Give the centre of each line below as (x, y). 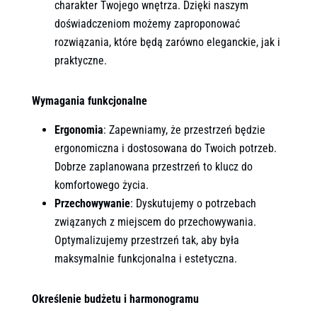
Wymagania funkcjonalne (89, 100)
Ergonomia (79, 129)
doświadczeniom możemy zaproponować (147, 23)
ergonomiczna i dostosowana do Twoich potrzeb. (165, 148)
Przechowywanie (92, 203)
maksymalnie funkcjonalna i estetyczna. (145, 258)
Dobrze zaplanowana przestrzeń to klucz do (153, 166)
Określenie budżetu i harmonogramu (115, 299)
